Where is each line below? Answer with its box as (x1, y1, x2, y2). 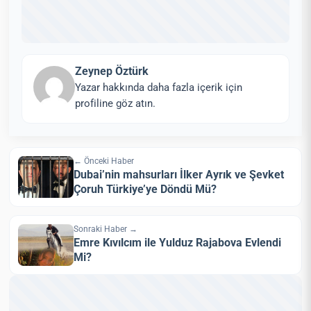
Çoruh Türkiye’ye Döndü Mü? (74, 183, 217, 196)
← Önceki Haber (74, 155, 135, 166)
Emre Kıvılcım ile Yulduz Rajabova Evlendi (74, 236, 282, 250)
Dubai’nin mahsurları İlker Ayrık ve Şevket (74, 168, 285, 182)
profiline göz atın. (75, 96, 156, 110)
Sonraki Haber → (74, 224, 138, 234)
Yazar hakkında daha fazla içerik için (75, 81, 243, 94)
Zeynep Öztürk (75, 64, 149, 78)
